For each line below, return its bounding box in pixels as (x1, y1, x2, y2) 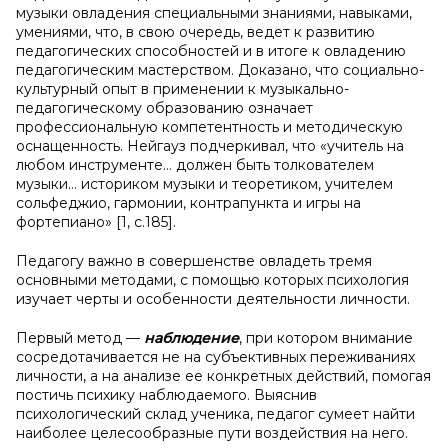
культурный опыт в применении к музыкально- (16, 80, 349, 98)
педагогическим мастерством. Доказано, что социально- (16, 61, 424, 79)
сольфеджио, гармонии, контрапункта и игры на (16, 194, 361, 212)
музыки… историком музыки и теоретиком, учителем (16, 175, 393, 193)
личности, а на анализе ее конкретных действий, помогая (16, 367, 431, 385)
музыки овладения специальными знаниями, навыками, (16, 4, 412, 22)
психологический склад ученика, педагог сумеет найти (16, 405, 415, 423)
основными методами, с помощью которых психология (16, 271, 409, 289)
